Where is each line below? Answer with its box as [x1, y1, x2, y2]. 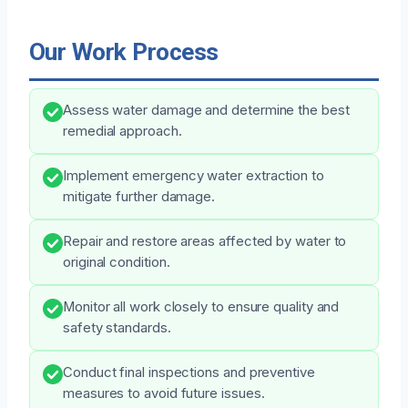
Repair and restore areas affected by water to [63, 232, 347, 250]
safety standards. [63, 319, 171, 336]
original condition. [63, 253, 170, 270]
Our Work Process [29, 37, 219, 66]
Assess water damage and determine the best [63, 101, 350, 118]
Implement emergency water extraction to [63, 167, 324, 184]
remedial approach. [63, 122, 182, 139]
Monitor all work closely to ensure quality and [63, 298, 340, 315]
